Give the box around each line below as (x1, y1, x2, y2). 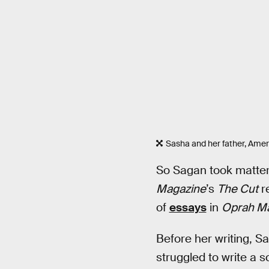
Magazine (156, 181, 206, 196)
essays (169, 199, 207, 215)
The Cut (217, 181, 258, 196)
